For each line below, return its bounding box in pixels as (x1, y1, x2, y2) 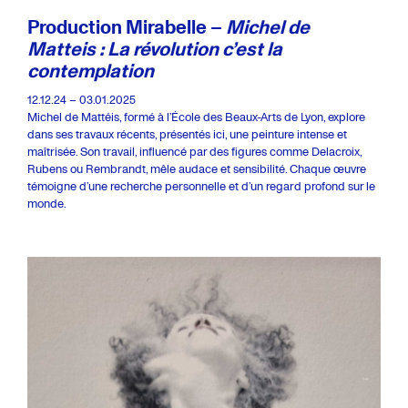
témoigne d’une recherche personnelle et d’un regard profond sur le (27, 178, 375, 194)
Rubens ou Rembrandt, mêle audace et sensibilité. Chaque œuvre (27, 160, 366, 177)
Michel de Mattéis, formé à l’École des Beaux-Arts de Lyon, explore (27, 108, 365, 125)
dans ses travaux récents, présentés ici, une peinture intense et (27, 126, 347, 142)
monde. (27, 195, 66, 211)
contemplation (27, 56, 154, 84)
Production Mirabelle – (27, 13, 226, 40)
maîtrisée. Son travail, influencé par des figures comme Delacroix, (27, 143, 362, 159)
